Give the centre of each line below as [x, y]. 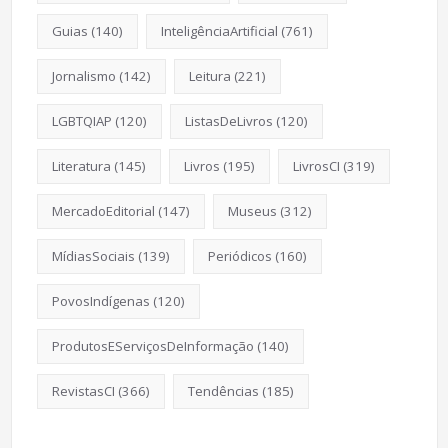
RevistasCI [83, 390]
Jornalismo [83, 75]
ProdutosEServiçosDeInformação [152, 345]
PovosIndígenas [100, 300]
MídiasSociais [93, 255]
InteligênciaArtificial [219, 30]
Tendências [223, 390]
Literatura [81, 165]
